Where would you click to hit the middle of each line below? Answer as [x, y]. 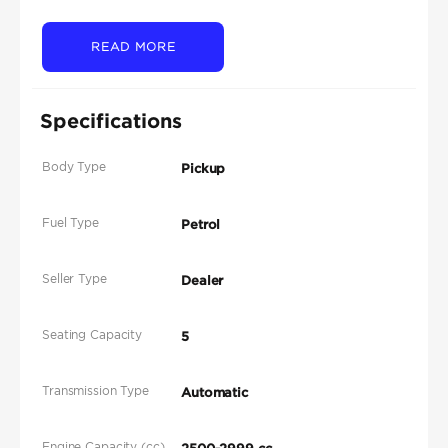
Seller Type [74, 279]
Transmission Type [95, 391]
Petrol [201, 225]
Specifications [111, 120]
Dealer [202, 281]
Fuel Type [70, 223]
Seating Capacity [92, 335]
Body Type [74, 167]
